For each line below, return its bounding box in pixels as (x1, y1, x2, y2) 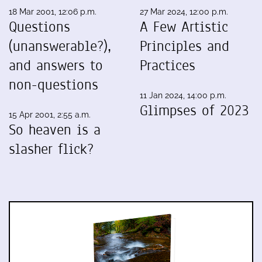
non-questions (9, 74, 98, 95)
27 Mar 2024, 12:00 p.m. (140, 6, 228, 16)
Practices (140, 55, 195, 75)
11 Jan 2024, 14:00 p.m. (140, 90, 226, 100)
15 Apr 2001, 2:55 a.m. (9, 109, 91, 119)
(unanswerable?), (9, 36, 111, 56)
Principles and (140, 36, 229, 56)
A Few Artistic (140, 16, 228, 37)
